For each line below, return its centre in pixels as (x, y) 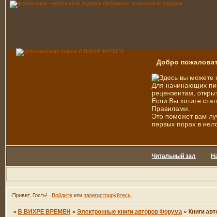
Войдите (62, 195)
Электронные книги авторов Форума (129, 212)
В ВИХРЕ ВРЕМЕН (44, 212)
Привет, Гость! (30, 195)
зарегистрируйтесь (107, 195)
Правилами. (171, 108)
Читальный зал (174, 156)
